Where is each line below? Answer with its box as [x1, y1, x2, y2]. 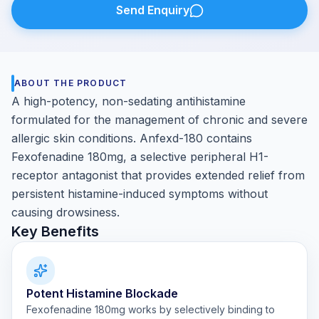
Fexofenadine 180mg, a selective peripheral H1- [11, 150, 268, 164]
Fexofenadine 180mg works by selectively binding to [26, 303, 275, 315]
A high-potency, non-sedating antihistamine [11, 94, 246, 108]
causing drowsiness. [11, 205, 120, 219]
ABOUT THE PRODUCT [14, 78, 127, 88]
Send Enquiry [115, 3, 189, 17]
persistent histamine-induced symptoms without [11, 187, 268, 201]
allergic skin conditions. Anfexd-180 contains [11, 131, 252, 145]
